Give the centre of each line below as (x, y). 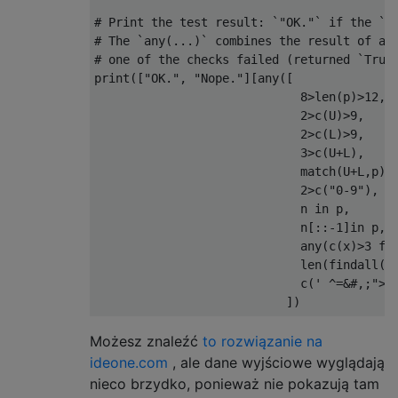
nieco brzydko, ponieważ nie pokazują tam (235, 384)
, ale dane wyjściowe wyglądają (276, 362)
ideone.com (129, 362)
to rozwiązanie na (263, 341)
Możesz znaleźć (146, 341)
